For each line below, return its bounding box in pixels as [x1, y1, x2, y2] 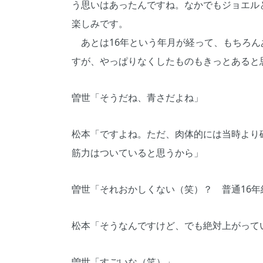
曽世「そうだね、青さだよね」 [72, 91, 203, 104]
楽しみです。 [72, 17, 128, 31]
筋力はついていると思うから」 [72, 146, 203, 160]
